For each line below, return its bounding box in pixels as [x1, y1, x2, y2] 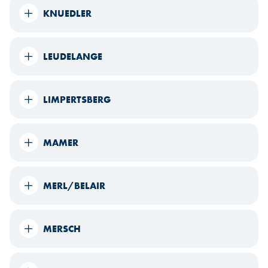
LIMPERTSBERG [43, 93, 111, 106]
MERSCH [43, 222, 81, 235]
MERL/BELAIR [43, 179, 105, 192]
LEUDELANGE [43, 50, 102, 63]
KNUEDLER [43, 7, 92, 20]
